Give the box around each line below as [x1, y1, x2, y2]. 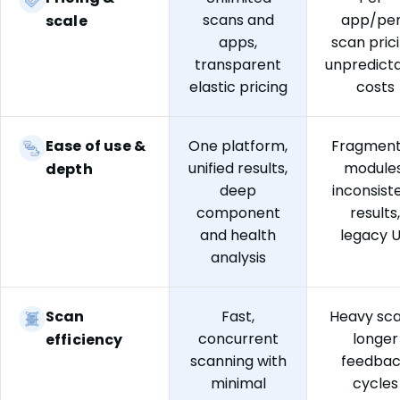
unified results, [188, 157, 287, 179]
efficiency [46, 329, 123, 350]
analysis [210, 246, 266, 268]
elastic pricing [188, 76, 287, 97]
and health [200, 224, 276, 246]
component [196, 202, 280, 223]
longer [352, 328, 398, 349]
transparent [195, 54, 281, 75]
